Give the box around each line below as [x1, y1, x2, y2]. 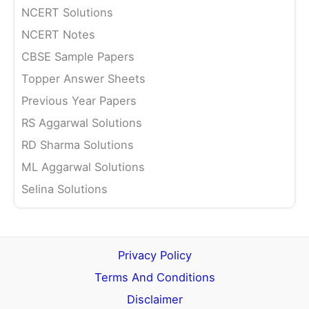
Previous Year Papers [21, 93, 137, 108]
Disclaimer [126, 292, 183, 307]
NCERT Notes [21, 27, 95, 41]
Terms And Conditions [94, 270, 215, 285]
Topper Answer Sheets [21, 71, 146, 86]
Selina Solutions [21, 181, 108, 196]
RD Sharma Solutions [21, 137, 134, 152]
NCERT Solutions [21, 5, 113, 19]
